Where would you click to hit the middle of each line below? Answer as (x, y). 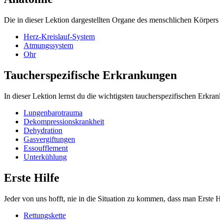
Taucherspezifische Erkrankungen (90, 75)
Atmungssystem (48, 46)
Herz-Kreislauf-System (59, 37)
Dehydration (43, 130)
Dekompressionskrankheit (64, 121)
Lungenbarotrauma (53, 112)
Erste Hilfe (32, 178)
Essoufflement (46, 148)
